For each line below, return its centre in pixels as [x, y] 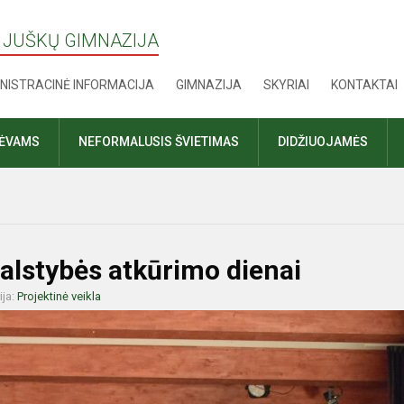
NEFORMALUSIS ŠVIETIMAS [159, 142]
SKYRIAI [287, 85]
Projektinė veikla [59, 296]
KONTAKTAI [365, 85]
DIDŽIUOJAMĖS [323, 142]
